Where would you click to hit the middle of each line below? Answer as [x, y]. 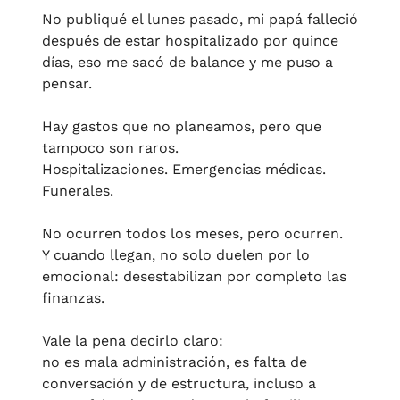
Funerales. [78, 191]
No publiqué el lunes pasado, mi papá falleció [200, 20]
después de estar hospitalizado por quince [190, 41]
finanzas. [73, 298]
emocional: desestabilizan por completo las [194, 277]
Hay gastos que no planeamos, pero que [182, 127]
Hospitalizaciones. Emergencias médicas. [184, 170]
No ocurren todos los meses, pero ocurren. [192, 234]
